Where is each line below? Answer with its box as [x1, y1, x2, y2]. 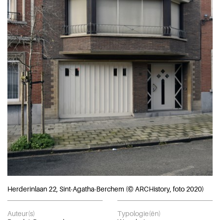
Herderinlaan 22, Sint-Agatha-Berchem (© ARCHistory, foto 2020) [7, 185, 204, 193]
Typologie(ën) [117, 209, 161, 218]
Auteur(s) [7, 209, 35, 218]
